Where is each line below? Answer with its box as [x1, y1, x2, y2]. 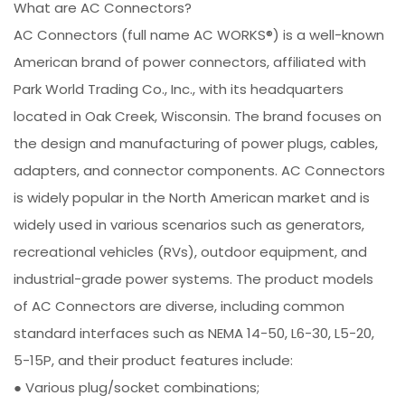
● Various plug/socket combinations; [14, 377, 260, 397]
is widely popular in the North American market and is [14, 187, 371, 207]
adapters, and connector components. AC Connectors [14, 160, 386, 180]
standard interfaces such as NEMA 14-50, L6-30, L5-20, [14, 323, 375, 343]
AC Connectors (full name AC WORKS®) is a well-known [14, 24, 385, 44]
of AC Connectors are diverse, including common [14, 296, 345, 316]
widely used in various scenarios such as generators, [14, 214, 365, 234]
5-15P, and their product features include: [14, 350, 294, 370]
